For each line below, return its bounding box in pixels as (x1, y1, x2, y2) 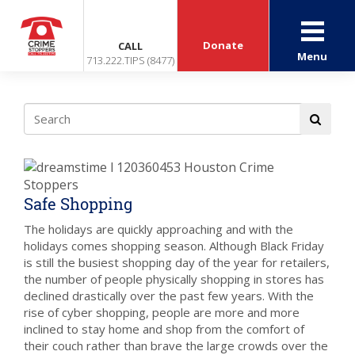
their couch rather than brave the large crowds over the (24, 338, 328, 353)
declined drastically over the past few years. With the (24, 288, 314, 303)
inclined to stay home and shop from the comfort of (24, 321, 304, 337)
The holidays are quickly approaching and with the (24, 221, 293, 237)
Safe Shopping (24, 193, 132, 214)
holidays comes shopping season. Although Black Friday (24, 238, 324, 254)
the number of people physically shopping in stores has (24, 271, 324, 287)
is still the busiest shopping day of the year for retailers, (24, 254, 330, 270)
